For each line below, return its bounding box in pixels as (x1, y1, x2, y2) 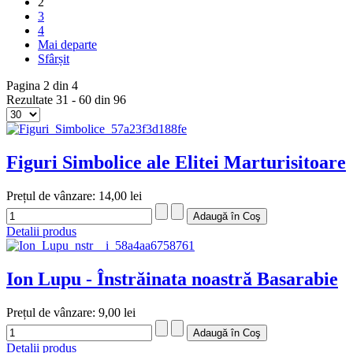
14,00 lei (98, 188, 142, 203)
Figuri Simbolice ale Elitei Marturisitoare (6, 152, 346, 173)
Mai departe (38, 38, 97, 52)
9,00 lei (98, 305, 136, 319)
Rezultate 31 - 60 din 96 (6, 93, 126, 107)
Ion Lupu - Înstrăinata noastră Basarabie (6, 268, 338, 289)
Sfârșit (38, 52, 69, 66)
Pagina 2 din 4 (6, 79, 78, 93)
